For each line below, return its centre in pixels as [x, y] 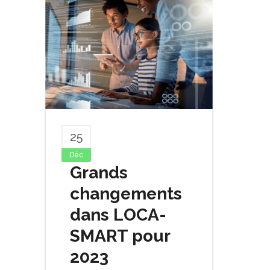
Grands [99, 172]
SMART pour [120, 236]
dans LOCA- [118, 215]
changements [126, 193]
